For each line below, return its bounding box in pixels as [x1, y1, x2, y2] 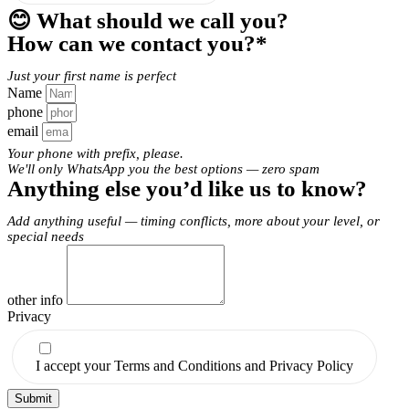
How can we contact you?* [7, 31, 267, 57]
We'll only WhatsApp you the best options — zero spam [7, 162, 320, 177]
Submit [15, 392, 52, 406]
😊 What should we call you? [7, 8, 288, 34]
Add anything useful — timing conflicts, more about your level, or [7, 214, 380, 229]
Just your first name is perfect [7, 68, 176, 84]
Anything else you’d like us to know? [7, 176, 367, 202]
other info [7, 292, 67, 309]
